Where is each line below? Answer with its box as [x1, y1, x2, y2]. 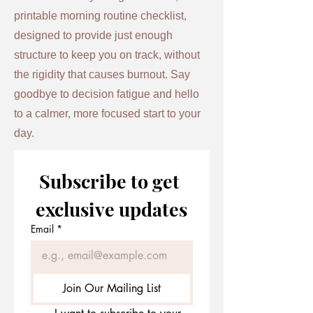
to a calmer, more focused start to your [14, 108, 201, 119]
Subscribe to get [39, 168, 180, 194]
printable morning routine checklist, [14, 10, 187, 22]
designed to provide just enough [14, 29, 173, 41]
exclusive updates [36, 196, 188, 221]
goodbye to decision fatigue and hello [14, 88, 199, 100]
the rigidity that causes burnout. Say [14, 68, 190, 80]
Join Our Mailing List [62, 281, 161, 296]
